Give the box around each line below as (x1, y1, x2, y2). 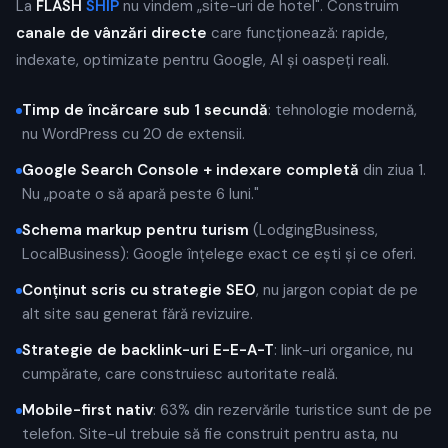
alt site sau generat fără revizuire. (22, 304, 253, 324)
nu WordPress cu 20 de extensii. (22, 124, 245, 144)
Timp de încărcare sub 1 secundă (22, 100, 268, 120)
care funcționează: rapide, (207, 23, 388, 43)
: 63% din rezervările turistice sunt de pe (153, 400, 432, 420)
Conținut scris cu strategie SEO (22, 280, 256, 300)
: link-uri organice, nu (274, 340, 413, 360)
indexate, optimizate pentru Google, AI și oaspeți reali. (16, 50, 389, 70)
